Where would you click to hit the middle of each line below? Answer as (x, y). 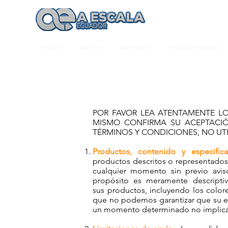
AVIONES (135, 47)
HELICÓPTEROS (194, 47)
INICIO (51, 47)
